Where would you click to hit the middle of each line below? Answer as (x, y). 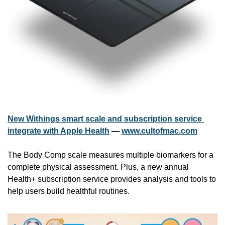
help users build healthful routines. (69, 191)
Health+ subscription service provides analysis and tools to (112, 179)
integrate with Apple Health (59, 131)
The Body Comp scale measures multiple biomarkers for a (110, 155)
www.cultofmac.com (159, 131)
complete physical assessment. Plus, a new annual (98, 167)
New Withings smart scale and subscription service (105, 119)
